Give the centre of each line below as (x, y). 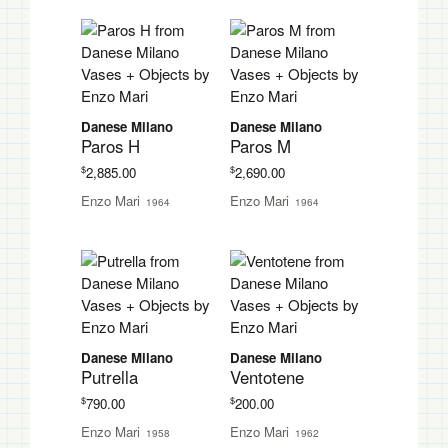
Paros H (110, 145)
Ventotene (266, 376)
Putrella (109, 376)
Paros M (260, 145)
